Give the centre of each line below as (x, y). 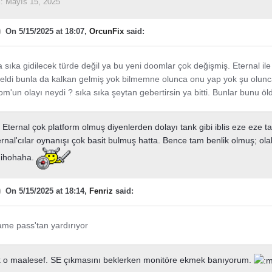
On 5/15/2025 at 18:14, (47, 191)
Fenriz (101, 191)
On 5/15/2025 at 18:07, (47, 31)
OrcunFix (106, 31)
